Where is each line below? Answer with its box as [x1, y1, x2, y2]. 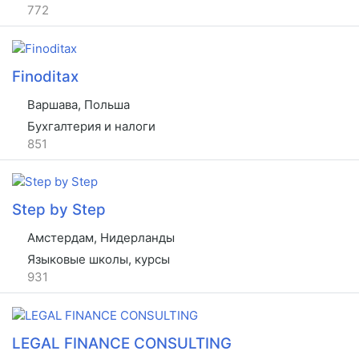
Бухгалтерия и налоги [24, 118, 155, 134]
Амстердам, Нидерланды [24, 230, 175, 246]
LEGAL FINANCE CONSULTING [12, 333, 232, 353]
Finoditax [12, 67, 79, 86]
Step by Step [12, 200, 106, 220]
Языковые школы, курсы [24, 251, 170, 267]
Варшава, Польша [24, 96, 130, 112]
